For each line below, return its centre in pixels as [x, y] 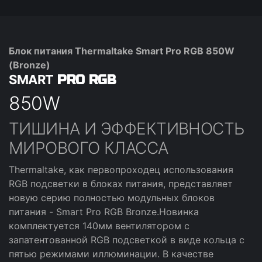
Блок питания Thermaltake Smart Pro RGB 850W [122, 51]
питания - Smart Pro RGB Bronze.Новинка [104, 212]
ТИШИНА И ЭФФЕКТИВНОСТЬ [127, 129]
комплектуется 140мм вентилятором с [99, 226]
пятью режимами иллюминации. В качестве [111, 254]
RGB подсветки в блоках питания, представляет [121, 184]
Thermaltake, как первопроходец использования [121, 170]
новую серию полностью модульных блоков [112, 198]
